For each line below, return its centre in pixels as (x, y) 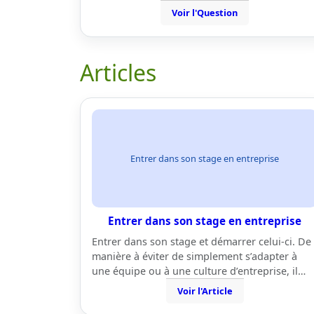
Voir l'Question (205, 13)
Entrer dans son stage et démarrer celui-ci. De (202, 241)
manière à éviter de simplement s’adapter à (194, 256)
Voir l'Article (205, 291)
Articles (118, 73)
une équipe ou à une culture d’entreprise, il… (199, 271)
